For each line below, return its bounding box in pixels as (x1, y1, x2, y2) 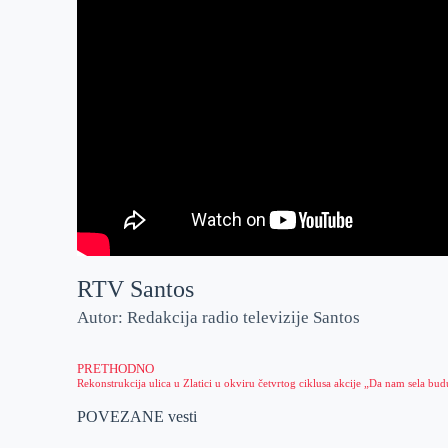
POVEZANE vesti (77, 407, 198, 425)
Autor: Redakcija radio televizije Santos (77, 308, 361, 328)
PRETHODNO (77, 361, 155, 376)
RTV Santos (77, 276, 195, 303)
